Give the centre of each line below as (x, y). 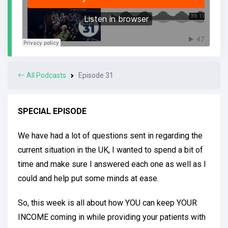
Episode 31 (96, 75)
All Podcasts (46, 75)
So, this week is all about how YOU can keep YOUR (107, 203)
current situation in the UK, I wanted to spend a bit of (110, 150)
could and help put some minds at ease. (88, 178)
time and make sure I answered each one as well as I (112, 164)
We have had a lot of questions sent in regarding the (110, 136)
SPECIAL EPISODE (52, 111)
